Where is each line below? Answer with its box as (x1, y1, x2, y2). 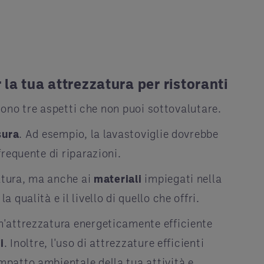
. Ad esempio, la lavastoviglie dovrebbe (19, 127, 219, 140)
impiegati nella (141, 171, 222, 185)
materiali (94, 171, 142, 185)
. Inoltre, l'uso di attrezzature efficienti (4, 236, 204, 249)
